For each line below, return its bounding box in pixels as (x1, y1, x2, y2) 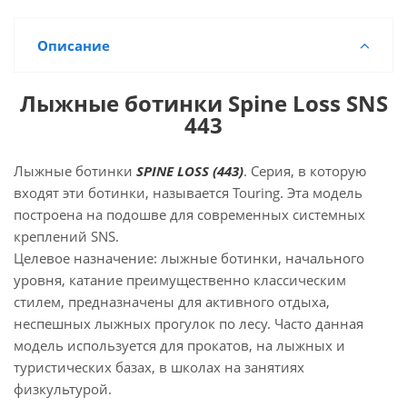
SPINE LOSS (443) (136, 162, 243, 180)
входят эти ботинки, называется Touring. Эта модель (14, 184, 362, 202)
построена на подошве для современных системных (14, 205, 365, 223)
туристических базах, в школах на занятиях (14, 358, 304, 376)
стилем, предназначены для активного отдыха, (14, 293, 330, 311)
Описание (37, 36, 110, 55)
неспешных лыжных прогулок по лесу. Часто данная (14, 314, 363, 333)
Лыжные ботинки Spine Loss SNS (19, 88, 388, 118)
